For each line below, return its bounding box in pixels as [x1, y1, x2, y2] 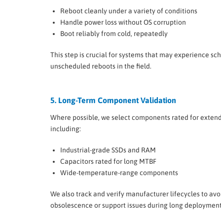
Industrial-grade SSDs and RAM [60, 146, 156, 154]
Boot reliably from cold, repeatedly [60, 30, 168, 38]
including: [50, 125, 81, 133]
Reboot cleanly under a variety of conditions [60, 7, 197, 15]
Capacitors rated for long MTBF [60, 157, 156, 166]
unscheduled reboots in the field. [50, 62, 151, 71]
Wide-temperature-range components [60, 169, 178, 177]
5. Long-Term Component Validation [50, 95, 176, 105]
